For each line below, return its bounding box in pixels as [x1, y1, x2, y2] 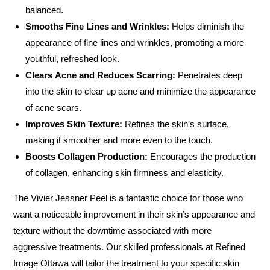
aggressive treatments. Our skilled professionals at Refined [13, 242, 246, 252]
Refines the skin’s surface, [122, 119, 230, 129]
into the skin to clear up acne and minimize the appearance [25, 86, 256, 96]
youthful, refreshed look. [25, 54, 120, 64]
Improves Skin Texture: [25, 119, 123, 129]
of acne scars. [25, 102, 82, 113]
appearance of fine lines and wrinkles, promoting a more [25, 37, 245, 48]
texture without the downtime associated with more [13, 225, 212, 236]
